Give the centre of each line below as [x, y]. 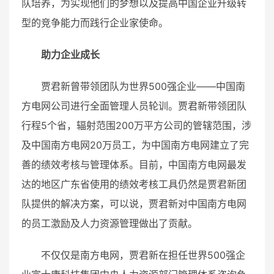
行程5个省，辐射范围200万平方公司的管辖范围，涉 [136, 126]
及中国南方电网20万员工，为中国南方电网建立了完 [135, 145]
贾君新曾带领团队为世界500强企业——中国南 [143, 87]
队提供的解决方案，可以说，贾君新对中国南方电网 [134, 204]
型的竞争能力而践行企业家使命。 [95, 23]
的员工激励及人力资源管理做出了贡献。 [109, 224]
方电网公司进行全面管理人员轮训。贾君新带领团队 [134, 106]
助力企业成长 [70, 55]
